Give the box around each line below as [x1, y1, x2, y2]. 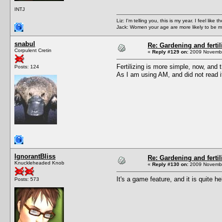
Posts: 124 [14, 63, 39, 69]
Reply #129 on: [152, 49, 188, 55]
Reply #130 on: [152, 161, 188, 167]
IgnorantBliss [14, 152, 55, 160]
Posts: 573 [14, 176, 39, 182]
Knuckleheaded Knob [14, 160, 64, 166]
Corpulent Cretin [14, 47, 52, 53]
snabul [14, 40, 35, 48]
